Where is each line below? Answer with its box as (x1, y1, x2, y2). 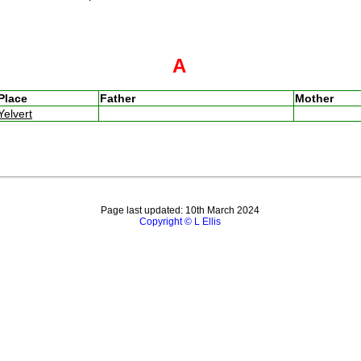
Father (99, 91, 135, 105)
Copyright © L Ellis (139, 216, 222, 228)
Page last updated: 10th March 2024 (101, 205, 260, 217)
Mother (294, 91, 334, 105)
